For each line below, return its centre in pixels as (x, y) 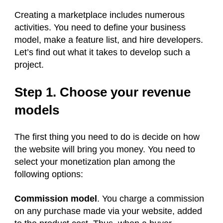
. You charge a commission (151, 199)
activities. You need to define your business (100, 28)
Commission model (56, 199)
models (39, 110)
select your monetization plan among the (95, 162)
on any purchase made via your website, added (108, 211)
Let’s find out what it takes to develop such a (102, 53)
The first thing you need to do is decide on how (107, 137)
